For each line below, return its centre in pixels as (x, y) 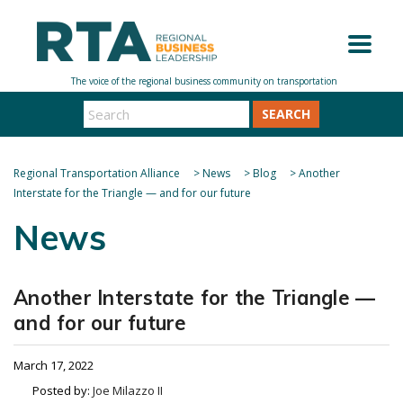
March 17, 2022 (54, 365)
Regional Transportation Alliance (97, 173)
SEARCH (286, 114)
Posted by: (63, 390)
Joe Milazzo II (128, 390)
